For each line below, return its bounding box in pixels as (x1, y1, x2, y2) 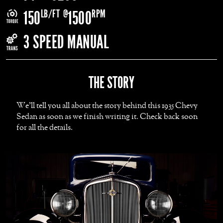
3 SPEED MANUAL (23, 31, 109, 53)
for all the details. (16, 123, 73, 132)
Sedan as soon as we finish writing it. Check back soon (16, 112, 198, 121)
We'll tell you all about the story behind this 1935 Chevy (16, 102, 198, 110)
